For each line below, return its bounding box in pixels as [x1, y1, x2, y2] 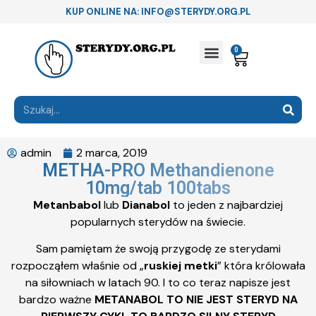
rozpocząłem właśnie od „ [11, 258, 144, 274]
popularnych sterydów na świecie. [71, 214, 245, 229]
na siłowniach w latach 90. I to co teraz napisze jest [25, 275, 291, 291]
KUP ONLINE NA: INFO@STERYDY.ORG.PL [66, 6, 250, 18]
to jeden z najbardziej [173, 197, 283, 212]
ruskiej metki [143, 258, 217, 274]
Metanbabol [33, 197, 104, 212]
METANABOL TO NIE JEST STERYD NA [94, 292, 298, 308]
